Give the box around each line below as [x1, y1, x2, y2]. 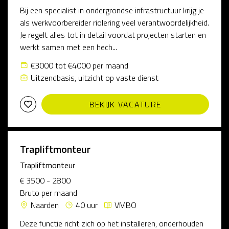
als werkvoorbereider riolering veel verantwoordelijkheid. [20, 16, 209, 29]
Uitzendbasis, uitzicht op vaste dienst [31, 72, 158, 84]
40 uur [76, 199, 98, 211]
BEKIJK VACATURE [89, 98, 162, 110]
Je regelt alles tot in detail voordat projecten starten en [20, 29, 206, 41]
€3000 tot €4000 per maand [31, 59, 128, 72]
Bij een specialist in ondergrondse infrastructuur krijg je [20, 4, 204, 16]
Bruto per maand [20, 187, 77, 199]
